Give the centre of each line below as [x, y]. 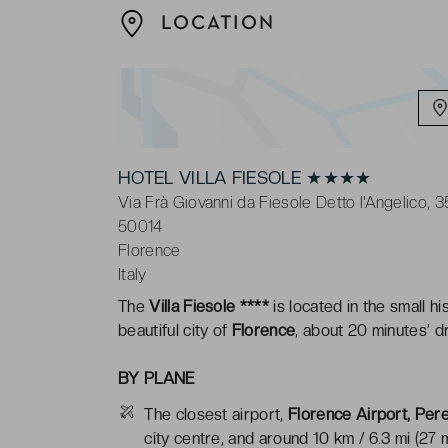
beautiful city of [175, 330]
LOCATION [214, 23]
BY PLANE [156, 378]
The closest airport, [216, 414]
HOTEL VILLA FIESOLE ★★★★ [245, 177]
